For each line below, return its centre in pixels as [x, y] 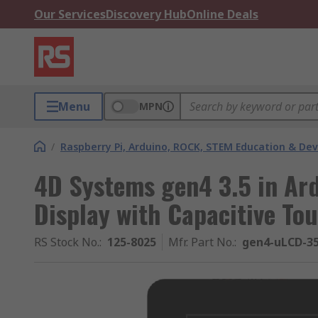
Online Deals [223, 14]
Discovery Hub [146, 14]
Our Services [70, 14]
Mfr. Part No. [201, 242]
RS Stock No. [67, 242]
